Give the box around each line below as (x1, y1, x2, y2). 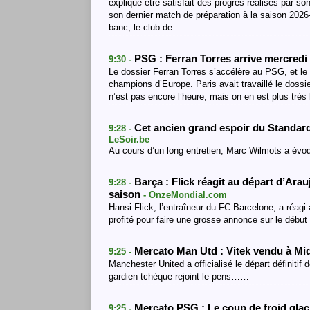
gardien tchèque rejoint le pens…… (109, 271, 249, 282)
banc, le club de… (109, 22, 181, 33)
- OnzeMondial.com (143, 190, 227, 200)
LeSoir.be (109, 134, 149, 145)
